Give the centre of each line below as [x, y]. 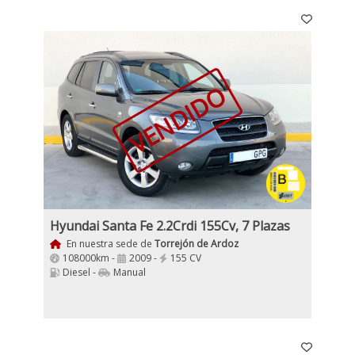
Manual [130, 272]
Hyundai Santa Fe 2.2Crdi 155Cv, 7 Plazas [170, 226]
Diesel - [80, 272]
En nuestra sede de [109, 244]
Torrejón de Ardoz [196, 244]
